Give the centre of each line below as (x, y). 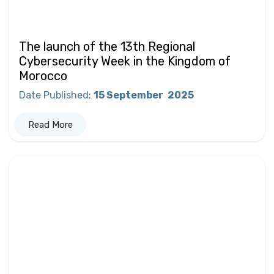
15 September (129, 95)
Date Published (54, 95)
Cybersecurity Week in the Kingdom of (125, 61)
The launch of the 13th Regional (107, 47)
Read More (50, 124)
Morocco (43, 76)
